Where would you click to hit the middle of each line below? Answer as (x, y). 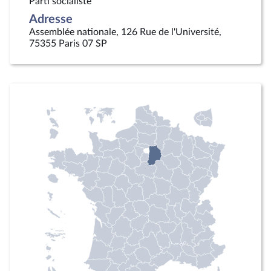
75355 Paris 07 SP (68, 44)
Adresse (51, 19)
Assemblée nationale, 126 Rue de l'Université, (125, 32)
